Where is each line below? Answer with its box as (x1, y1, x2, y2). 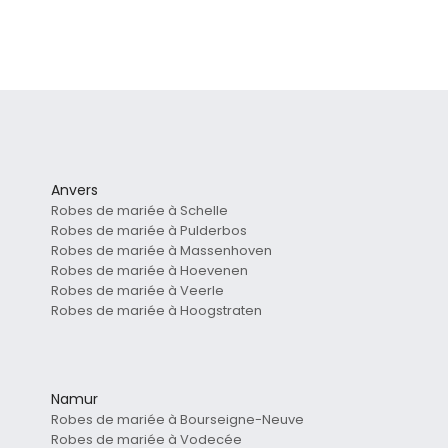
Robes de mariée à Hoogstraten (51, 301, 262, 321)
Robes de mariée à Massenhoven (51, 241, 272, 261)
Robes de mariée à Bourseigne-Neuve (51, 410, 304, 430)
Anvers (51, 180, 98, 201)
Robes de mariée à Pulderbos (51, 221, 247, 241)
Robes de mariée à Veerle (51, 281, 224, 301)
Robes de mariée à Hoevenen (51, 261, 248, 281)
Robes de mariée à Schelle (51, 201, 228, 221)
